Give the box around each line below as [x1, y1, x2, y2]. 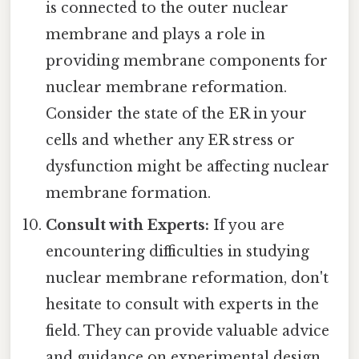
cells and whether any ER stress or [46, 131, 296, 149]
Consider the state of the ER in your [46, 104, 308, 123]
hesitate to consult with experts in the [46, 295, 320, 313]
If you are [209, 216, 285, 234]
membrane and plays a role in [46, 25, 266, 43]
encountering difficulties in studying [46, 242, 310, 260]
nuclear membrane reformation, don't [46, 268, 329, 287]
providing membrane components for [46, 51, 329, 70]
